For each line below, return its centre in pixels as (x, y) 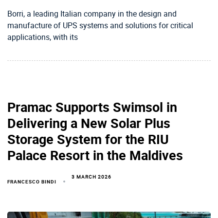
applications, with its (43, 37)
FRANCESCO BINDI (32, 182)
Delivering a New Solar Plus (89, 123)
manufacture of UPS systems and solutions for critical (100, 26)
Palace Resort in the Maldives (95, 155)
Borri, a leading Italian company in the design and (92, 14)
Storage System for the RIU (88, 139)
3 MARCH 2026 (92, 177)
